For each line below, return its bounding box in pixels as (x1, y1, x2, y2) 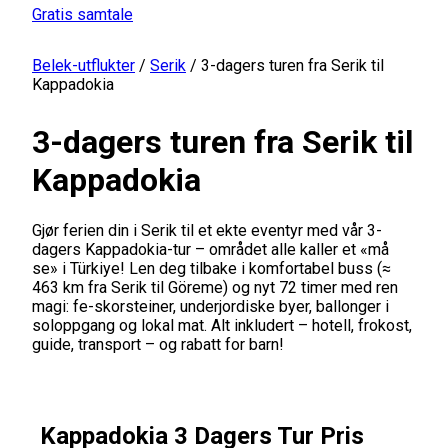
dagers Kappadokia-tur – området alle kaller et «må (32, 239, 389, 259)
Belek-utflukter (32, 56, 135, 75)
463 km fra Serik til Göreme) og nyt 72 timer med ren (32, 277, 398, 297)
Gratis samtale (32, 5, 133, 24)
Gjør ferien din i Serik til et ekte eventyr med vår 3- (32, 220, 382, 240)
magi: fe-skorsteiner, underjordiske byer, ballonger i (32, 296, 389, 316)
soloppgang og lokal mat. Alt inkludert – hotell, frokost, (32, 315, 412, 335)
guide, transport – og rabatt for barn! (32, 334, 284, 354)
